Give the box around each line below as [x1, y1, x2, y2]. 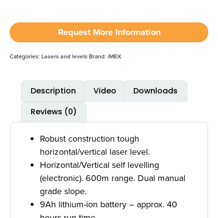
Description [31, 85, 76, 96]
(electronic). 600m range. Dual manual [40, 172, 185, 185]
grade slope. [40, 185, 87, 198]
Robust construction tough [40, 132, 139, 145]
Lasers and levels [41, 52, 88, 60]
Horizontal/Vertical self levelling [40, 159, 159, 172]
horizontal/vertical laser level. [40, 145, 150, 159]
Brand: [89, 52, 108, 61]
